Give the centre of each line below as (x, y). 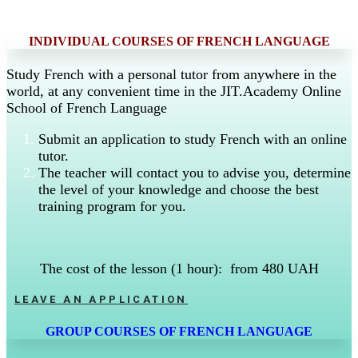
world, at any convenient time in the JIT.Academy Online (174, 91)
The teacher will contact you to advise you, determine (195, 172)
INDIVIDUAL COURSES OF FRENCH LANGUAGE (179, 42)
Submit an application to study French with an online (193, 139)
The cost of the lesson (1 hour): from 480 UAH (179, 268)
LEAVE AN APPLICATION (101, 300)
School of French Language (87, 107)
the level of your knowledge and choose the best (179, 189)
